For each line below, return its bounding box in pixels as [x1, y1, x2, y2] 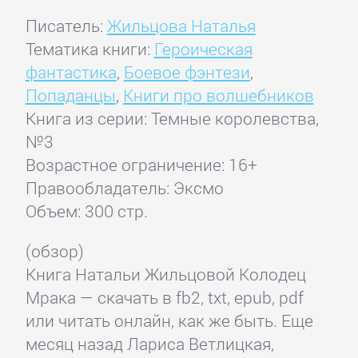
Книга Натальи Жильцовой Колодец [25, 263, 306, 286]
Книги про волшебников [122, 84, 314, 107]
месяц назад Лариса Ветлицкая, [25, 332, 274, 356]
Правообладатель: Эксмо [25, 177, 224, 200]
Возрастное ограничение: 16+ [25, 153, 257, 177]
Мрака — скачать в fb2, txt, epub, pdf [25, 286, 304, 309]
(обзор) [25, 240, 84, 263]
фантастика [25, 61, 117, 84]
